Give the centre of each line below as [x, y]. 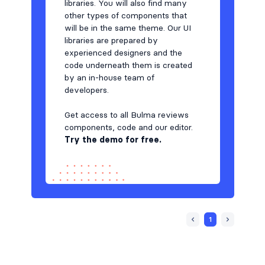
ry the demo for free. [116, 140]
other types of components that [125, 16]
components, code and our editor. [128, 127]
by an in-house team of [109, 78]
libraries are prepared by [111, 41]
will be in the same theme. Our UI [127, 28]
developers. [88, 90]
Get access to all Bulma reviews [126, 115]
